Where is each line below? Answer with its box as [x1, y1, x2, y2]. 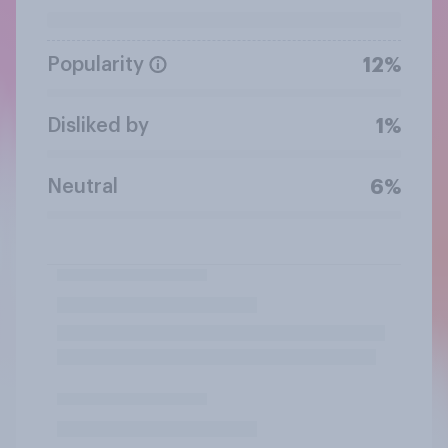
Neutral [47, 176, 118, 197]
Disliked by [47, 115, 149, 136]
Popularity [47, 54, 144, 75]
